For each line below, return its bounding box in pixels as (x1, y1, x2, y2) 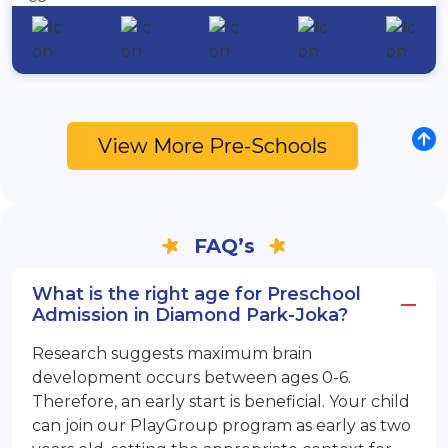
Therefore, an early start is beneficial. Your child (32, 392, 410, 412)
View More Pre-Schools (97, 134, 327, 159)
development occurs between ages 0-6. (32, 368, 351, 388)
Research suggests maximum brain (32, 344, 312, 364)
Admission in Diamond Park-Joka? (32, 304, 348, 327)
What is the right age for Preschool (32, 283, 361, 306)
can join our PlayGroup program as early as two (32, 416, 411, 436)
